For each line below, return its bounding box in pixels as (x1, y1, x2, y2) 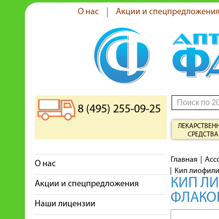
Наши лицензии (35, 199, 95, 209)
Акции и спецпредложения (35, 179, 139, 189)
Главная (171, 156, 197, 164)
